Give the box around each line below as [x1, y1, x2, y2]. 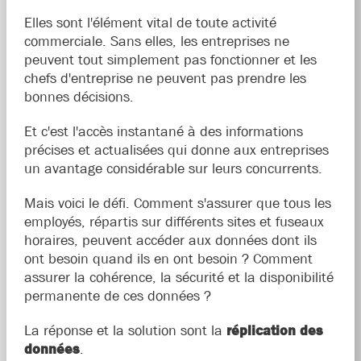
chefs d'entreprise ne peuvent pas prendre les [23, 70, 306, 86]
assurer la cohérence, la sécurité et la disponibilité [23, 269, 334, 285]
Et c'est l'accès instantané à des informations [23, 123, 303, 139]
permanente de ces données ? [23, 288, 211, 304]
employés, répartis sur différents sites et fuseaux [23, 214, 324, 230]
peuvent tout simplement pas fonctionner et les [23, 52, 317, 68]
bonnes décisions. [23, 89, 134, 105]
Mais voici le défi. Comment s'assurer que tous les [23, 195, 331, 211]
